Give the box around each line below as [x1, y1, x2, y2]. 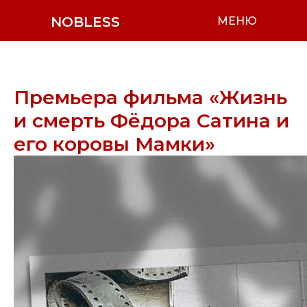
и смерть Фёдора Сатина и [14, 109, 289, 132]
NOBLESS [51, 14, 120, 30]
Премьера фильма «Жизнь [14, 86, 287, 109]
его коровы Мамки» [14, 132, 215, 156]
